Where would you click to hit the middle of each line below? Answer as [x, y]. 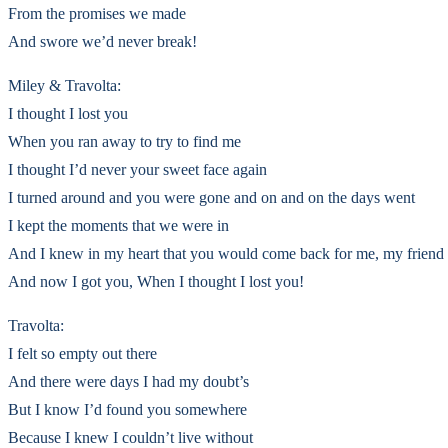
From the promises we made [97, 13]
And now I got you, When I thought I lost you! [156, 281]
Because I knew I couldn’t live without [130, 437]
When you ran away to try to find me [124, 141]
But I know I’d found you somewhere [127, 409]
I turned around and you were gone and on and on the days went [211, 197]
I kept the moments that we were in [118, 225]
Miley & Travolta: [64, 85]
